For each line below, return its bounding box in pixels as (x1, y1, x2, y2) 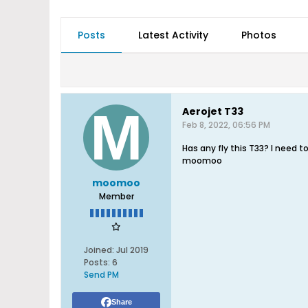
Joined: (84, 244, 114, 256)
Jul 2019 (116, 244, 148, 256)
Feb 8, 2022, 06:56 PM (182, 119, 270, 131)
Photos (241, 28, 276, 42)
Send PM (84, 269, 119, 280)
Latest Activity (138, 28, 208, 42)
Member (98, 190, 134, 202)
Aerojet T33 (182, 104, 243, 118)
